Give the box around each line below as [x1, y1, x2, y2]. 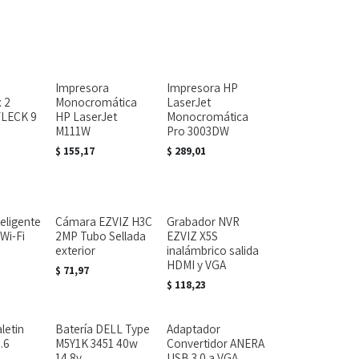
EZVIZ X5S [166, 228, 218, 244]
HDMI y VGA [166, 256, 226, 272]
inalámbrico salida [166, 242, 259, 258]
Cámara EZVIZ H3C [54, 213, 152, 229]
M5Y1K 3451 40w [54, 335, 138, 351]
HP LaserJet [54, 108, 117, 124]
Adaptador [166, 321, 220, 337]
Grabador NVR [166, 213, 240, 229]
